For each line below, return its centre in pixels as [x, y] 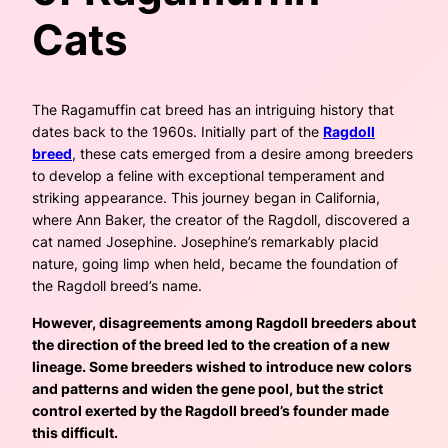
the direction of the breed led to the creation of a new [211, 344]
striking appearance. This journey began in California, [206, 198]
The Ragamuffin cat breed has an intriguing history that [213, 110]
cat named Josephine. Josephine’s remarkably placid [205, 242]
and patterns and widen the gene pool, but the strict [207, 388]
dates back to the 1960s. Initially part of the [177, 132]
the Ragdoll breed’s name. [117, 286]
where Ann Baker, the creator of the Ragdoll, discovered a [221, 220]
